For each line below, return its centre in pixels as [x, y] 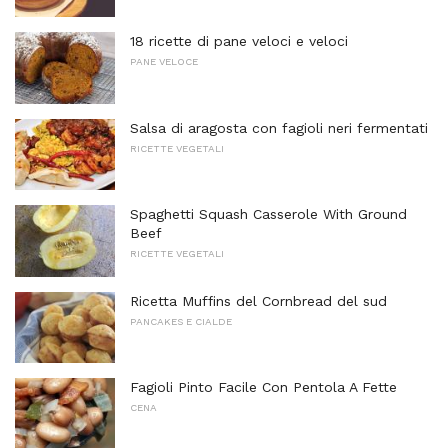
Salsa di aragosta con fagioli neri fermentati [279, 127]
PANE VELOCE [164, 61]
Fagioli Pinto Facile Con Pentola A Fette [263, 387]
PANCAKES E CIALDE [181, 321]
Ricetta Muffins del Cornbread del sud [258, 300]
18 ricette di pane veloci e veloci [239, 40]
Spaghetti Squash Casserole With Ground [268, 214]
